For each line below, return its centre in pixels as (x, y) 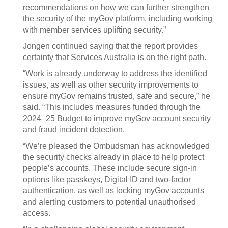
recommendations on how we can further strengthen (116, 7)
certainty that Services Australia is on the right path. (115, 57)
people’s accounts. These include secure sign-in (110, 168)
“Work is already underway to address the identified (115, 74)
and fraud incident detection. (74, 130)
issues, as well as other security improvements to (111, 85)
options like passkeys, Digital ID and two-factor (107, 179)
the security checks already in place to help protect (113, 157)
